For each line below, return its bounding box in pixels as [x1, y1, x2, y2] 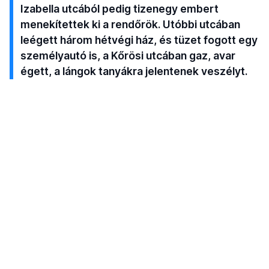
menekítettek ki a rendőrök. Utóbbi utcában [20, 17, 241, 31]
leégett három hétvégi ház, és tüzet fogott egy [20, 33, 258, 46]
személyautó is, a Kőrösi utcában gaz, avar [20, 49, 236, 62]
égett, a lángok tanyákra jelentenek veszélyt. [20, 64, 248, 77]
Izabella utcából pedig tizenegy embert [20, 2, 219, 15]
